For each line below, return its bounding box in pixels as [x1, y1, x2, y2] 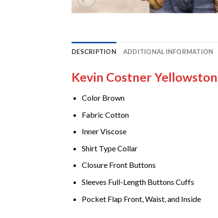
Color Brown [81, 93, 125, 103]
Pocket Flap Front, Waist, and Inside [81, 194, 201, 203]
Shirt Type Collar [81, 143, 138, 153]
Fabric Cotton [81, 109, 129, 119]
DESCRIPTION [72, 48, 116, 56]
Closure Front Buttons [81, 160, 156, 170]
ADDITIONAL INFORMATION [123, 48, 214, 56]
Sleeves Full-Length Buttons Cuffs [81, 177, 194, 187]
